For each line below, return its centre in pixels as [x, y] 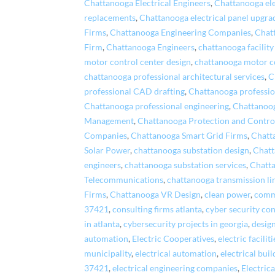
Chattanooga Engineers [151, 47]
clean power [228, 194]
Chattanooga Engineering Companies [181, 32]
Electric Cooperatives [173, 238]
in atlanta [102, 224]
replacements [110, 17]
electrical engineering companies [175, 268]
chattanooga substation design [192, 150]
